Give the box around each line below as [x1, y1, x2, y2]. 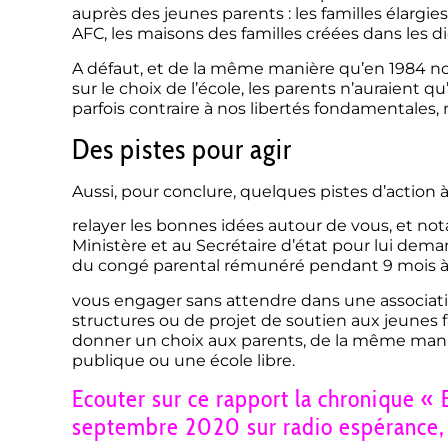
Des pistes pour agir [72, 131, 292, 166]
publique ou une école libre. [72, 350, 295, 370]
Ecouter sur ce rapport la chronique [72, 384, 421, 414]
